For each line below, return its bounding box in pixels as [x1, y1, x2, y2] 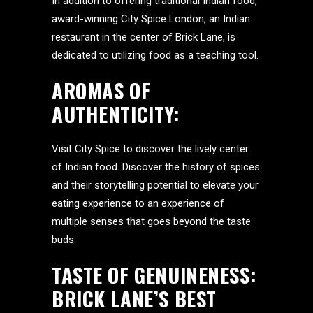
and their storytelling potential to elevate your [52, 179, 259, 191]
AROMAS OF [52, 75, 151, 105]
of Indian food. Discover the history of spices [52, 161, 260, 173]
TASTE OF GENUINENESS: [52, 259, 256, 289]
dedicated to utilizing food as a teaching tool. [52, 49, 259, 61]
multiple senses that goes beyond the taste [52, 215, 251, 228]
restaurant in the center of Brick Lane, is [52, 31, 235, 43]
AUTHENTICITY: [52, 99, 180, 129]
